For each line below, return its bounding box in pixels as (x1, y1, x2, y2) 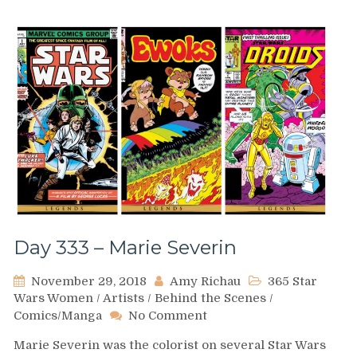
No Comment (128, 308, 207, 324)
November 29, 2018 (31, 274, 147, 289)
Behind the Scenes (155, 291, 266, 306)
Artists (103, 291, 144, 306)
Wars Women (14, 291, 93, 306)
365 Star (268, 274, 317, 289)
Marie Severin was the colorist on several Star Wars (14, 338, 326, 353)
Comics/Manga (14, 308, 102, 324)
